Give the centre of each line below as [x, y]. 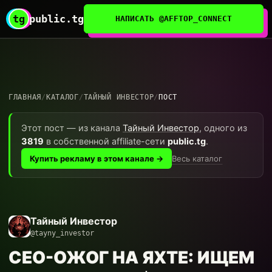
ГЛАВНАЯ [25, 97]
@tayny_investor [62, 233]
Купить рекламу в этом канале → [97, 158]
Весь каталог [197, 158]
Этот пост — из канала [72, 128]
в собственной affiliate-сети [106, 141]
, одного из [223, 128]
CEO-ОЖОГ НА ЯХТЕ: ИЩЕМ [131, 257]
